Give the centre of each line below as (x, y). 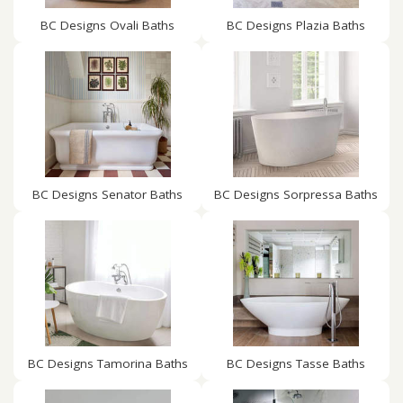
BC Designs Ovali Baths (107, 25)
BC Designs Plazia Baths (296, 25)
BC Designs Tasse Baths (296, 363)
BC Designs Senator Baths (107, 194)
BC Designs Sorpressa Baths (296, 194)
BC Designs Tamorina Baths (107, 363)
